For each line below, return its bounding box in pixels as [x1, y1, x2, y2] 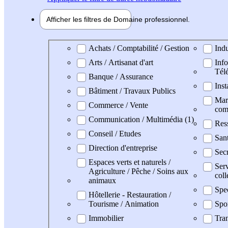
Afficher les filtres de [46, 15, 113, 23]
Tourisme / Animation [89, 199, 159, 208]
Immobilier [89, 213, 124, 222]
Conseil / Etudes [89, 129, 141, 138]
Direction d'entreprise [89, 143, 157, 152]
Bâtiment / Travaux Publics [89, 86, 176, 95]
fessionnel [155, 15, 188, 23]
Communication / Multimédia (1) [89, 115, 194, 124]
